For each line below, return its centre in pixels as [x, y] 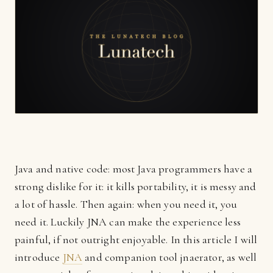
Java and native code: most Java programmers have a [134, 169]
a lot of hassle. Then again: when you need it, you [126, 204]
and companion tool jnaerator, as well [170, 257]
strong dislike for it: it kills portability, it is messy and [136, 186]
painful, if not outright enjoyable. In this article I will [136, 239]
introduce [39, 257]
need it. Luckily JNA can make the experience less [128, 222]
